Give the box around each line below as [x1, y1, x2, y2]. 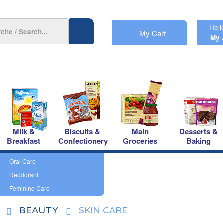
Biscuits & [64, 126, 100, 137]
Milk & [12, 126, 35, 137]
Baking [186, 135, 211, 146]
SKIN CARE [79, 205, 128, 216]
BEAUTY [19, 205, 58, 216]
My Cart [139, 28, 166, 38]
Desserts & [179, 126, 218, 137]
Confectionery [58, 135, 108, 146]
